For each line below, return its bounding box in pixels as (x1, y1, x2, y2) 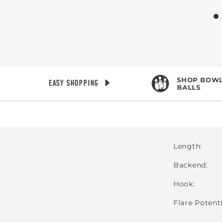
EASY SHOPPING (48, 78, 99, 89)
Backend (173, 161, 206, 169)
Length (173, 142, 201, 151)
